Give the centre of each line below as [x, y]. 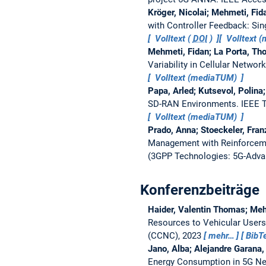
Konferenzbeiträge [200, 190]
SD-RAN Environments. [194, 104]
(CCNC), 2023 [175, 235]
